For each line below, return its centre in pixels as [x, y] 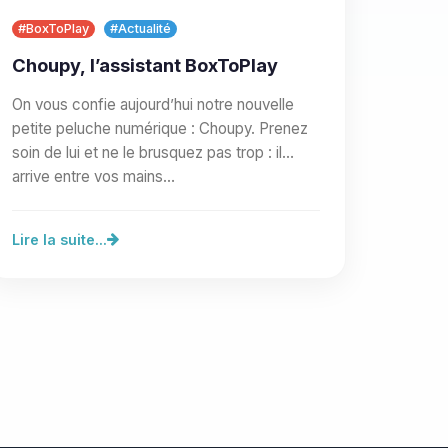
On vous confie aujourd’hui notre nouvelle [153, 104]
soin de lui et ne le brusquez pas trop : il [147, 152]
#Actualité [140, 29]
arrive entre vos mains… [93, 176]
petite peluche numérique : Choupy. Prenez [160, 128]
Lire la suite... [59, 239]
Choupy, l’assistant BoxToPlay [145, 64]
